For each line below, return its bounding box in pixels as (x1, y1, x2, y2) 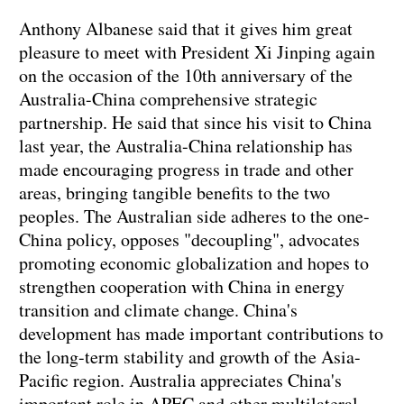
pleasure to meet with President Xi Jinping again (19, 40, 375, 65)
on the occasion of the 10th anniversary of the (19, 63, 353, 88)
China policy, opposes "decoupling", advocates (19, 227, 360, 252)
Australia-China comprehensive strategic (19, 87, 317, 112)
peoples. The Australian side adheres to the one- (19, 204, 370, 229)
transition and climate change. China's (19, 298, 298, 323)
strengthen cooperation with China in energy (19, 274, 344, 299)
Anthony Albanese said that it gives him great (19, 16, 353, 41)
